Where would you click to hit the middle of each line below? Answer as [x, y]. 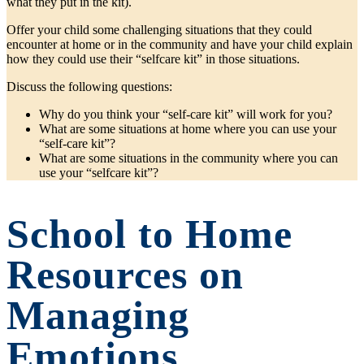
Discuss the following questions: [89, 86]
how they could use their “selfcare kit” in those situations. [153, 58]
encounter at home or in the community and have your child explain [180, 44]
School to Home [149, 234]
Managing [98, 316]
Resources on [125, 275]
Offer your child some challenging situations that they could [159, 29]
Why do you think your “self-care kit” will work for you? [186, 114]
